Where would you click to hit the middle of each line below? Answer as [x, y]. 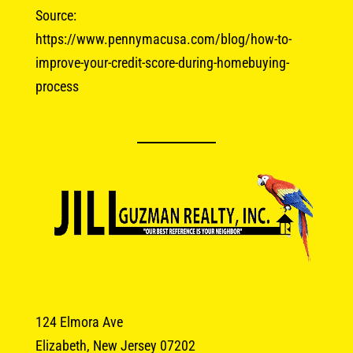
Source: [56, 15]
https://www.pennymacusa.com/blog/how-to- [163, 39]
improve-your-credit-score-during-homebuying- [162, 62]
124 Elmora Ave [79, 321]
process [57, 86]
